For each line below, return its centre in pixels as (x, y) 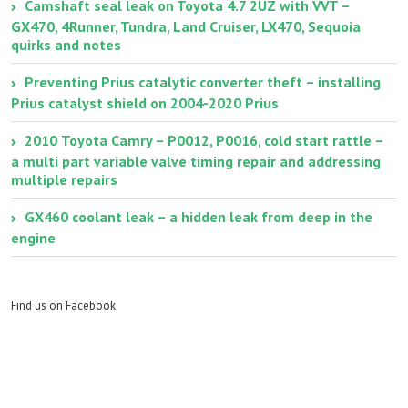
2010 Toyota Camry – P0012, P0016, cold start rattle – (204, 140)
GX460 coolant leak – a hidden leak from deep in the (199, 216)
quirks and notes (66, 44)
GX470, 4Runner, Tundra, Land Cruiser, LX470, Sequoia (186, 26)
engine (33, 237)
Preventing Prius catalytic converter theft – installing (203, 82)
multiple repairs (64, 179)
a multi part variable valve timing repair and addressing (196, 161)
